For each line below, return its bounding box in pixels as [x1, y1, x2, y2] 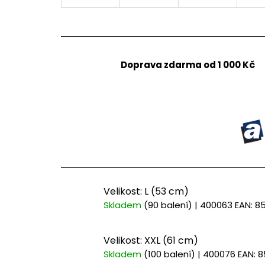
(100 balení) [144, 247, 195, 260]
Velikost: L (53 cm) [104, 185, 189, 199]
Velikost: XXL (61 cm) [104, 233, 198, 247]
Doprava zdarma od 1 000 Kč [120, 59, 255, 72]
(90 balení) [144, 199, 192, 212]
